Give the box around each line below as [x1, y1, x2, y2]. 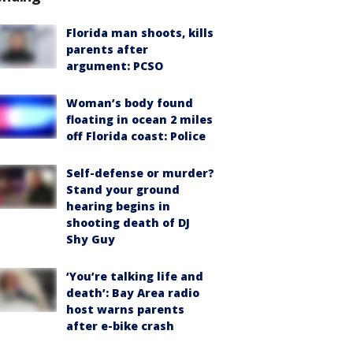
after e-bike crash [66, 318, 174, 333]
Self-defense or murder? [66, 165, 214, 180]
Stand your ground [66, 181, 180, 197]
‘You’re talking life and [66, 268, 203, 284]
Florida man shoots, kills [66, 24, 214, 40]
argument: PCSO [66, 58, 163, 73]
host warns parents [66, 301, 184, 317]
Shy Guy [66, 231, 115, 247]
